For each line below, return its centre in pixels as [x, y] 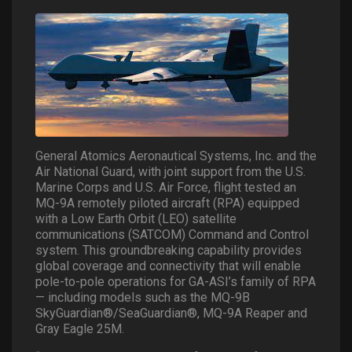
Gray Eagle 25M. [80, 329]
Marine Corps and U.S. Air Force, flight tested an [166, 187]
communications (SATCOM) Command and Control [172, 235]
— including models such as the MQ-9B [143, 297]
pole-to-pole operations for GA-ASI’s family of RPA [176, 282]
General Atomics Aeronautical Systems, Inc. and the [176, 156]
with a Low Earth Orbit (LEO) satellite [136, 219]
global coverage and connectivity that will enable [168, 266]
